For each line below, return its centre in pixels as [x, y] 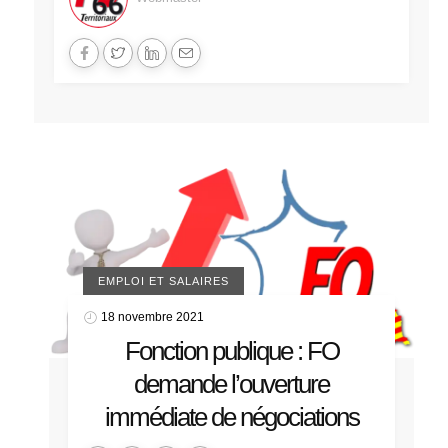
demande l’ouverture [231, 383]
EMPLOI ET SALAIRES [163, 280]
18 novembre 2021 [152, 316]
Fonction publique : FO [231, 350]
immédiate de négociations [231, 416]
